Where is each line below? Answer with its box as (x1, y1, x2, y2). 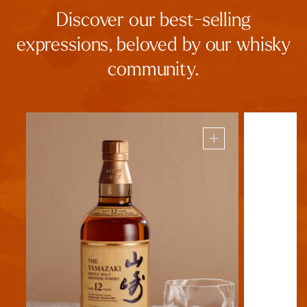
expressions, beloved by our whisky (16, 34, 291, 55)
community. (108, 58, 199, 79)
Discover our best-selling (56, 9, 251, 30)
